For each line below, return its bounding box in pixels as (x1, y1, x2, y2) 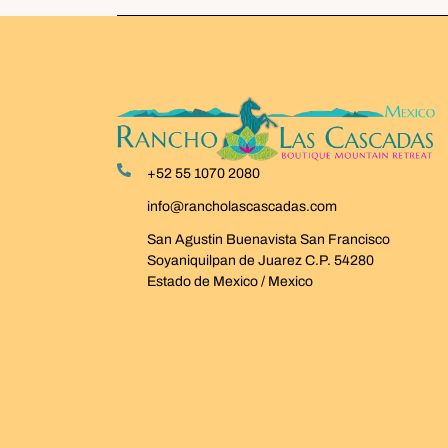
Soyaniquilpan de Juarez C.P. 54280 (146, 252, 374, 268)
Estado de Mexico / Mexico (146, 273, 313, 289)
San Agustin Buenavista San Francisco (146, 231, 390, 247)
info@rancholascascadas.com (146, 198, 337, 214)
